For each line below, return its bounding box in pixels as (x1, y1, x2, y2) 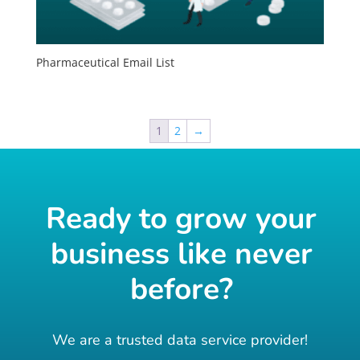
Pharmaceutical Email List (35, 55, 174, 71)
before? (129, 269, 233, 310)
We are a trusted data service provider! (51, 330, 308, 350)
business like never (50, 234, 313, 275)
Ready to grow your (46, 198, 317, 239)
